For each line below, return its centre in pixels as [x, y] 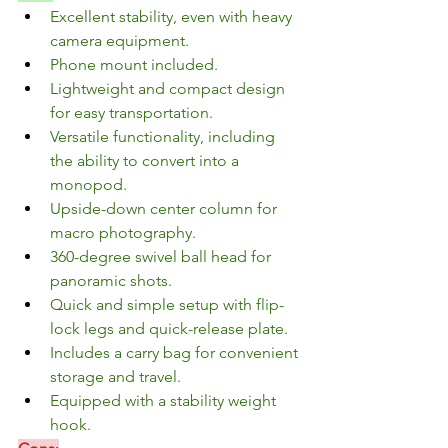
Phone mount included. [134, 65]
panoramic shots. [111, 281]
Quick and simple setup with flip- [167, 305]
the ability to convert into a [146, 161]
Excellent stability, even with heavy [173, 17]
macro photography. [123, 233]
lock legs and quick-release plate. [169, 329]
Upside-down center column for [165, 209]
